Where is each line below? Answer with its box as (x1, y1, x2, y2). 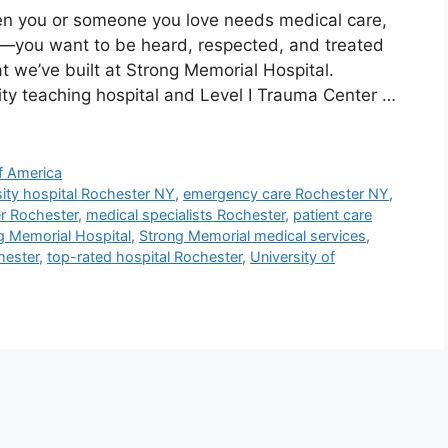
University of (250, 248, 335, 266)
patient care (293, 206, 372, 224)
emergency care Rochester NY (183, 185, 390, 203)
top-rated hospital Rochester (47, 248, 242, 266)
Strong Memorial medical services (139, 227, 366, 245)
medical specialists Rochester (86, 206, 285, 224)
